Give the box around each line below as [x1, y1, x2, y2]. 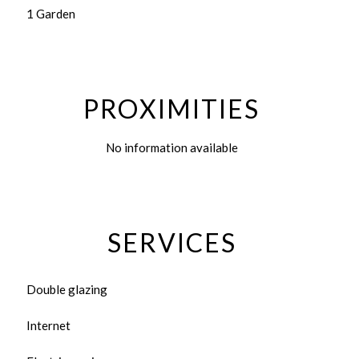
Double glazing [26, 282, 107, 296]
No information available [105, 140, 238, 155]
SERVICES [107, 227, 236, 258]
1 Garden [26, 6, 75, 21]
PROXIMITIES [83, 93, 260, 124]
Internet [26, 318, 71, 333]
